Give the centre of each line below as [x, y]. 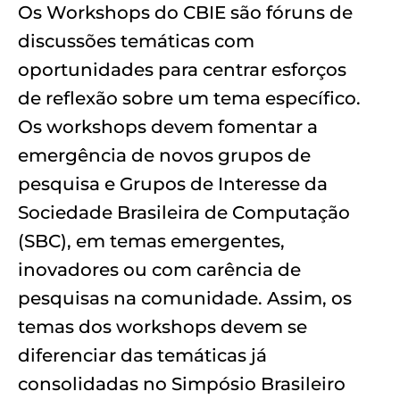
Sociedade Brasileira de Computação [184, 212]
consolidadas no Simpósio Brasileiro [182, 383]
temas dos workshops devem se [162, 326]
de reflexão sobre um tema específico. [189, 98]
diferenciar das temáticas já [142, 355]
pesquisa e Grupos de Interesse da [173, 183]
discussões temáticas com [136, 41]
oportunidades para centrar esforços [182, 69]
